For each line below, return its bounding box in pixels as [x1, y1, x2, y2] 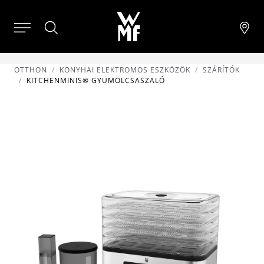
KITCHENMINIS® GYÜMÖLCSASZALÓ [27, 75, 165, 85]
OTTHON [14, 65, 47, 75]
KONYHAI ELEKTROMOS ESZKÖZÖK [60, 65, 190, 75]
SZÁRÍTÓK [203, 65, 240, 75]
